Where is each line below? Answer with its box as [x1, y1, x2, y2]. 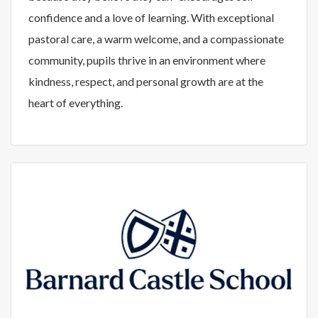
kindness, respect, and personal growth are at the [28, 74, 263, 88]
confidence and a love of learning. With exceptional [28, 10, 274, 24]
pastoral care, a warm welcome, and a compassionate [28, 31, 284, 45]
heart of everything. [28, 95, 123, 109]
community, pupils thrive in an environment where [28, 53, 265, 67]
